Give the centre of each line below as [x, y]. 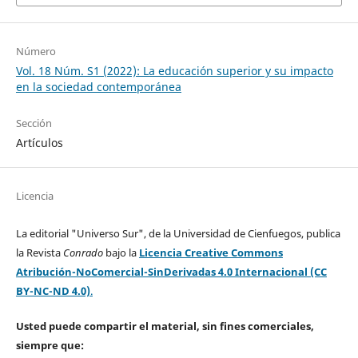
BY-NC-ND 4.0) [53, 290]
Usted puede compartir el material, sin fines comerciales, [165, 326]
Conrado [83, 252]
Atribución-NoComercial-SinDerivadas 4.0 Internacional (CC [171, 271]
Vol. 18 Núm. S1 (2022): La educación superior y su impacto [174, 70]
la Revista [39, 252]
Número [36, 51]
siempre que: [50, 345]
